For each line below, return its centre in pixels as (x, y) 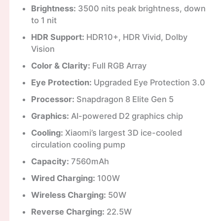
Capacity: (50, 161)
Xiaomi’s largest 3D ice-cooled (122, 132)
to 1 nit (44, 20)
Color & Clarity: (60, 65)
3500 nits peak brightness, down (141, 8)
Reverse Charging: (68, 211)
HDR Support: (57, 37)
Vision (43, 49)
